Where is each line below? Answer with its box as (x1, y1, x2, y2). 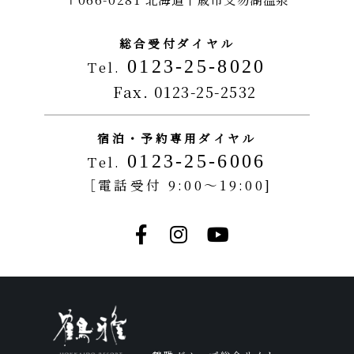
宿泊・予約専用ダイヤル (97, 129, 257, 146)
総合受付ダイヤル (119, 34, 235, 51)
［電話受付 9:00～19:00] (81, 175, 273, 194)
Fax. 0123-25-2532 (113, 80, 257, 102)
